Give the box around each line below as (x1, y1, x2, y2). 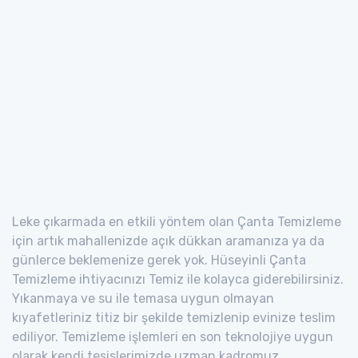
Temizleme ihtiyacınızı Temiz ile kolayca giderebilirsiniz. (12, 271, 344, 287)
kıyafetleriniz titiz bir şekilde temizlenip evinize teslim (12, 309, 336, 325)
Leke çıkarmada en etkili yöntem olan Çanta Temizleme (12, 213, 341, 229)
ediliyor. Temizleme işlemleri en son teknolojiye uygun (12, 328, 333, 344)
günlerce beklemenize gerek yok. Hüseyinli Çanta (12, 252, 306, 268)
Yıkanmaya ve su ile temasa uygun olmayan (12, 290, 274, 306)
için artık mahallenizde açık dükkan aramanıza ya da (12, 233, 324, 249)
